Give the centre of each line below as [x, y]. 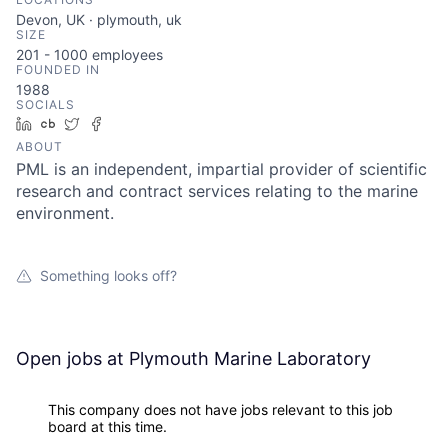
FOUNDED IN [58, 69]
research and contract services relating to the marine [217, 191]
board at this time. [107, 426]
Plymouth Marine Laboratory [250, 358]
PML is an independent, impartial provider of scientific [221, 169]
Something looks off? [108, 275]
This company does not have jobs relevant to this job [220, 409]
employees [125, 54]
